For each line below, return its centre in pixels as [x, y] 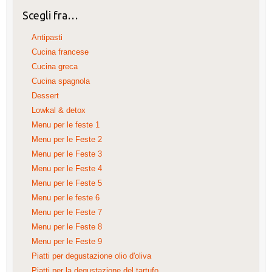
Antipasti [47, 38]
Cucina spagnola [60, 81]
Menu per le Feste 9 [66, 242]
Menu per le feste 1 [65, 125]
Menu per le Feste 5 [66, 183]
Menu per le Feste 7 [66, 212]
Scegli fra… [50, 15]
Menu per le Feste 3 [66, 154]
